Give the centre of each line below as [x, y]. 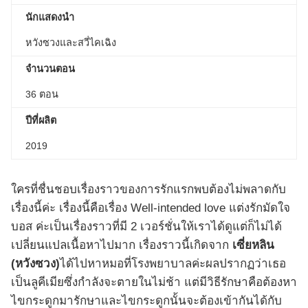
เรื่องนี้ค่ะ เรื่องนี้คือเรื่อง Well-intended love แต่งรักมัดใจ [151, 208]
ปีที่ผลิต [41, 120]
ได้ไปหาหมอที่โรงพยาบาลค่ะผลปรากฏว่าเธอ [173, 263]
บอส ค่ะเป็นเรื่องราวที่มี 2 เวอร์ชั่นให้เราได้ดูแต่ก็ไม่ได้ [146, 226]
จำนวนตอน [50, 68]
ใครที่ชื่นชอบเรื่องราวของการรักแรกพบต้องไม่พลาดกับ [148, 189]
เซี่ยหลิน [253, 245]
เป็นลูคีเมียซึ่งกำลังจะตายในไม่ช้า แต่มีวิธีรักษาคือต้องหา [154, 282]
